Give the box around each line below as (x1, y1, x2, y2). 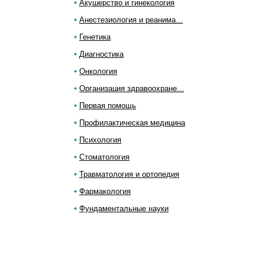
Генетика (79, 33, 111, 41)
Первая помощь (79, 101, 136, 110)
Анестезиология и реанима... (79, 15, 183, 24)
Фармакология (79, 187, 131, 196)
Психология (79, 135, 121, 144)
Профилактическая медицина (79, 118, 185, 127)
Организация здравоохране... (79, 84, 184, 93)
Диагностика (79, 50, 124, 59)
